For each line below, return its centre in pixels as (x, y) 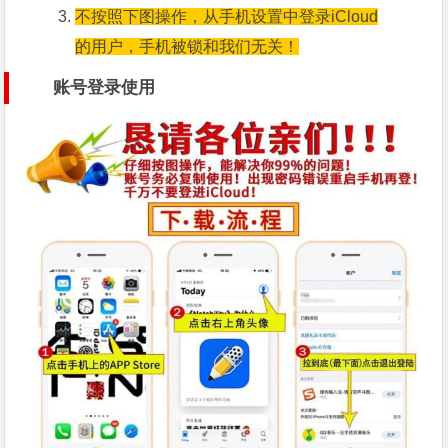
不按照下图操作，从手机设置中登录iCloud (227, 16)
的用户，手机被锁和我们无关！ (187, 46)
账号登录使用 (104, 87)
